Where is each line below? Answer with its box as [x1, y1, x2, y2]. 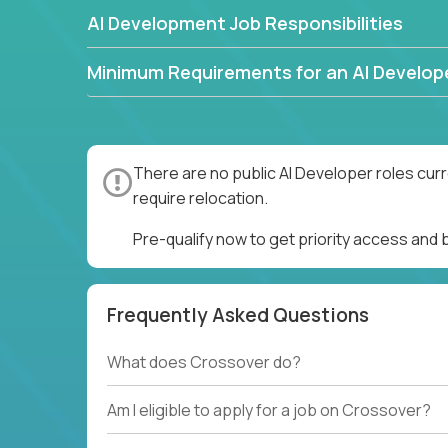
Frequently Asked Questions [107, 302, 369, 328]
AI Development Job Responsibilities [87, 11, 403, 35]
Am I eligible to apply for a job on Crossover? [107, 398, 431, 421]
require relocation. [133, 187, 268, 209]
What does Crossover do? [107, 351, 301, 374]
